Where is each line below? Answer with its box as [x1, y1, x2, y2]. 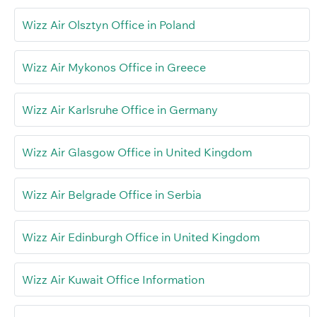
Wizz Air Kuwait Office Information [22, 272, 204, 287]
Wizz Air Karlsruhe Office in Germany [22, 103, 218, 117]
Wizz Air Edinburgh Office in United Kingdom [22, 230, 260, 245]
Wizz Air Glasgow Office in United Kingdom [22, 145, 252, 160]
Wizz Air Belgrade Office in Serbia [22, 188, 202, 202]
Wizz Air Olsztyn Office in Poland [22, 18, 195, 33]
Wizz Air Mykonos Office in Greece [22, 60, 206, 75]
